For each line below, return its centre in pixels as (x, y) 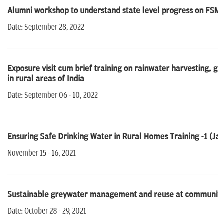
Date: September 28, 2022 (46, 27)
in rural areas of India (46, 79)
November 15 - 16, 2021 (42, 154)
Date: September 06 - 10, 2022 (53, 96)
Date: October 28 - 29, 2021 (47, 211)
